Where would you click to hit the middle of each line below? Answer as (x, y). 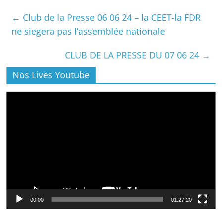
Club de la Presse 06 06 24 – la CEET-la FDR (111, 17)
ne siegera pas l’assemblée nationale (88, 31)
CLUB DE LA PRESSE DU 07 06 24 (133, 55)
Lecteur (19, 96)
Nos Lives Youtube (51, 75)
